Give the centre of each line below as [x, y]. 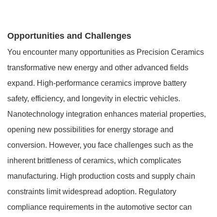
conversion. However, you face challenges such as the [100, 145]
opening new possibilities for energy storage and [90, 130]
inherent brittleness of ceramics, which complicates [94, 161]
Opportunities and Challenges [69, 36]
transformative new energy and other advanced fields [98, 68]
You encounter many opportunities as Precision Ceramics [106, 52]
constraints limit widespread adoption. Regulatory [92, 192]
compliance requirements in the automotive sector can [100, 207]
